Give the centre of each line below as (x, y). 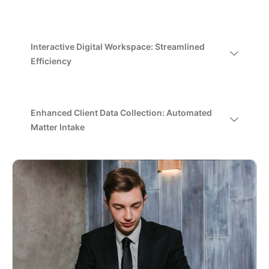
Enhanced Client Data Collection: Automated (121, 113)
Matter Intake (58, 127)
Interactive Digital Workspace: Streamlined (118, 47)
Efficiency (51, 61)
